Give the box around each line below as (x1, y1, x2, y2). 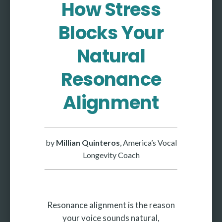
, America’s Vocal (119, 137, 177, 147)
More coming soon (81, 31, 141, 40)
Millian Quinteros (55, 137, 120, 147)
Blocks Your (58, 19, 164, 46)
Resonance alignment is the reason (47, 200, 175, 211)
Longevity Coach (82, 150, 140, 160)
